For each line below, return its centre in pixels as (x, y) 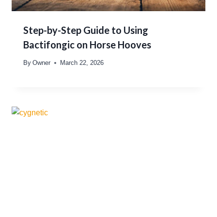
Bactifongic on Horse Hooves (87, 44)
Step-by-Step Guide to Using (86, 30)
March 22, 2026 (82, 62)
